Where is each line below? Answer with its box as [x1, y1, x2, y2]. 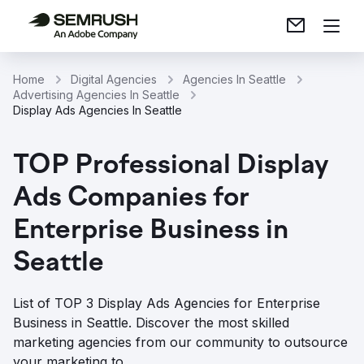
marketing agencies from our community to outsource [13, 334, 348, 350]
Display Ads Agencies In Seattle [13, 103, 182, 117]
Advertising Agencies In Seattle [13, 88, 180, 102]
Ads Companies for [13, 184, 249, 214]
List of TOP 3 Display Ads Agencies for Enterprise [13, 295, 320, 311]
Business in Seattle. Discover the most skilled [13, 314, 289, 331]
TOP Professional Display [13, 152, 328, 181]
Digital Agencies [71, 72, 157, 86]
